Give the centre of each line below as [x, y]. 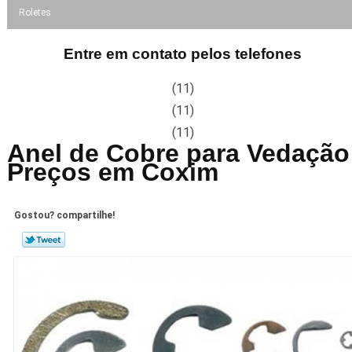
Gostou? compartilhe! [64, 216]
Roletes [35, 12]
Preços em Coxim [112, 172]
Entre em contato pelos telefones [183, 53]
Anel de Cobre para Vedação [178, 153]
